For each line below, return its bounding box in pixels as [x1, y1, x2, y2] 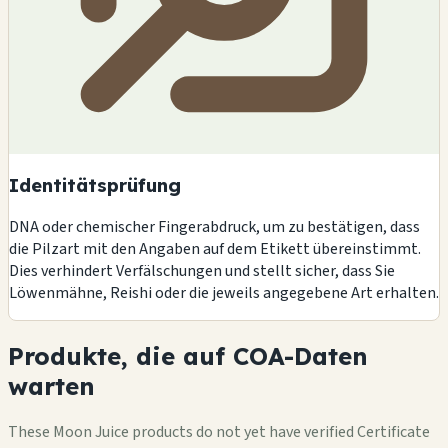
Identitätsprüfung [9, 173, 181, 198]
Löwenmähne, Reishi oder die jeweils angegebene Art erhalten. [9, 281, 439, 304]
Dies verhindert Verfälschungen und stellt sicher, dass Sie [9, 259, 395, 282]
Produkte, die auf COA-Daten [8, 340, 368, 371]
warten [8, 370, 95, 401]
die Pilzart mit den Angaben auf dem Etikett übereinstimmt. [9, 237, 421, 260]
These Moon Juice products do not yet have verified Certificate [8, 420, 430, 443]
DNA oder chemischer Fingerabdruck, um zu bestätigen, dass [9, 215, 420, 238]
